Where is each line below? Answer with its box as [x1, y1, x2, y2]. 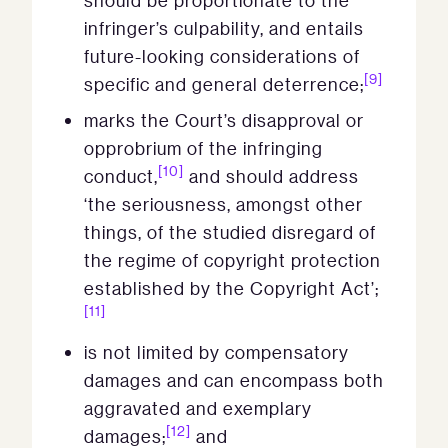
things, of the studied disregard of [84, 221, 376, 244]
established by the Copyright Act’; [84, 277, 379, 300]
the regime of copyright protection [84, 249, 381, 272]
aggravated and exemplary [84, 397, 312, 420]
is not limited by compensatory [84, 341, 349, 364]
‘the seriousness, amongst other [84, 193, 363, 216]
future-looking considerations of [84, 45, 360, 68]
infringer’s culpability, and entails [84, 17, 364, 40]
